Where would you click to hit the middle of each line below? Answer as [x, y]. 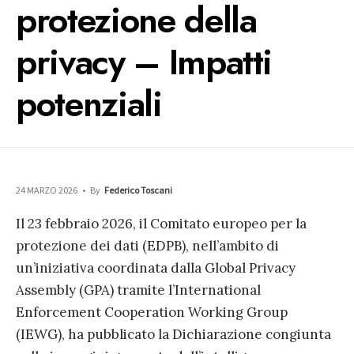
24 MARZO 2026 [47, 190]
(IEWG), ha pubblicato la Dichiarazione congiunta [173, 335]
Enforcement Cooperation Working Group [152, 313]
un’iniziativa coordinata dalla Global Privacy [156, 268]
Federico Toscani [138, 190]
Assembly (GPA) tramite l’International [138, 290]
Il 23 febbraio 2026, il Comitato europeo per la [161, 224]
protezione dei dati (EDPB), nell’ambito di [147, 246]
